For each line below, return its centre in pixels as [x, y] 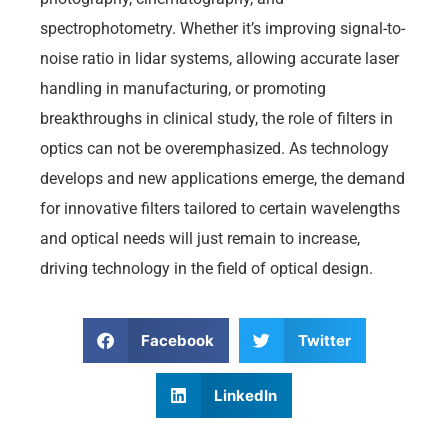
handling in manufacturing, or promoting [183, 88]
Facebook [177, 340]
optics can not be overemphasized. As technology [214, 148]
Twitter [324, 340]
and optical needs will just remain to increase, [200, 238]
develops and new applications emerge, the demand [222, 178]
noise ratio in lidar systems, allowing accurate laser [219, 58]
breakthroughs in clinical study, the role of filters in [216, 118]
